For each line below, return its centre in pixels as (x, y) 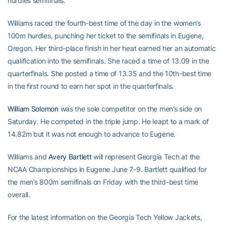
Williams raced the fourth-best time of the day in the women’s (104, 23)
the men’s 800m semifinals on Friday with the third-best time (103, 182)
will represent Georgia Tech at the (146, 157)
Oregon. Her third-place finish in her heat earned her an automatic (112, 48)
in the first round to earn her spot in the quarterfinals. (91, 86)
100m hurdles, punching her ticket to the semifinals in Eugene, (106, 36)
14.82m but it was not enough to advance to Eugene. (92, 134)
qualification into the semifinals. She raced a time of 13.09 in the (108, 61)
